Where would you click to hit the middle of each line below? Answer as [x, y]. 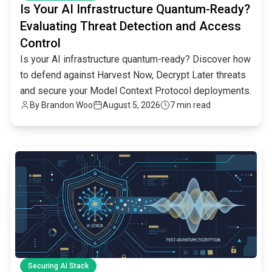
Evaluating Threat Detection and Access [131, 26]
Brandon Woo [67, 105]
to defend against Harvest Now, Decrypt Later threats [133, 75]
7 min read [190, 105]
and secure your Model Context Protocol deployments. [136, 90]
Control [40, 43]
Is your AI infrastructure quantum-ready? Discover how [135, 59]
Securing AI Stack [58, 266]
